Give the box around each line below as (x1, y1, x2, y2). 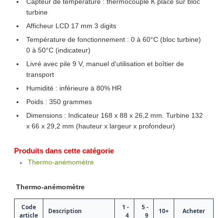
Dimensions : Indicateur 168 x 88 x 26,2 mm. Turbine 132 (26, 111, 203, 120)
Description (48, 207, 82, 216)
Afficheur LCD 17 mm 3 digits (26, 22, 116, 30)
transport (26, 71, 54, 79)
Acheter (182, 207, 205, 216)
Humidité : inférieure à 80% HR (26, 84, 122, 92)
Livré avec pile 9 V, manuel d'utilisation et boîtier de (26, 60, 184, 68)
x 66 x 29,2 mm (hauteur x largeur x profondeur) (26, 122, 175, 130)
